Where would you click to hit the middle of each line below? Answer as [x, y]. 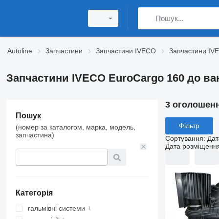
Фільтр [189, 126]
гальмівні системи [56, 208]
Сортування [184, 138]
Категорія [34, 193]
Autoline [20, 51]
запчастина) [35, 135]
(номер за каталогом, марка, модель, [75, 127]
